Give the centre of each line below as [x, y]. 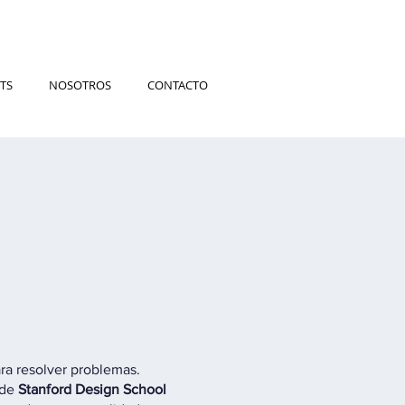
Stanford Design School [92, 389]
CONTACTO [178, 85]
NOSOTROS [80, 85]
